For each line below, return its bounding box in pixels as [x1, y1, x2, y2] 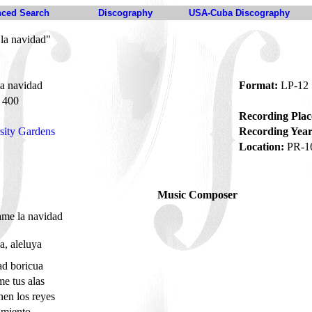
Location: [239, 141, 284, 153]
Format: [239, 79, 278, 91]
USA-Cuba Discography [189, 8, 290, 18]
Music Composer [157, 189, 237, 201]
